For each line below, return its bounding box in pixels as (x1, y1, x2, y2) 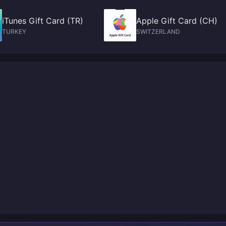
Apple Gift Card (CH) (136, 16, 217, 26)
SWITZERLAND (136, 28, 180, 35)
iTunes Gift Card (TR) (2, 16, 83, 26)
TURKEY (2, 28, 26, 35)
